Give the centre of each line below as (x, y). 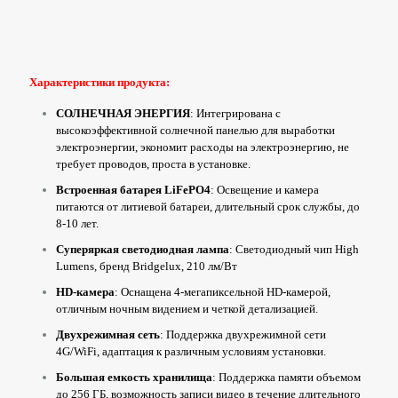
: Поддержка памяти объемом (287, 377)
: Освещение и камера (265, 189)
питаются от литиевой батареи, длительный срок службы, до (208, 206)
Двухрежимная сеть (108, 334)
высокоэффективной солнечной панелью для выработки (195, 130)
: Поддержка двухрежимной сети (243, 334)
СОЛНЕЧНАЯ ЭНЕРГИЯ (123, 113)
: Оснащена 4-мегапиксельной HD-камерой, (223, 291)
